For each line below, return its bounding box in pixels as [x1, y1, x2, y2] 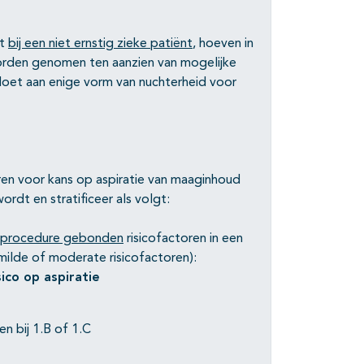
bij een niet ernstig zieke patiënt [8, 37, 193, 51]
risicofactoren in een [123, 232, 243, 246]
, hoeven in [193, 37, 253, 51]
